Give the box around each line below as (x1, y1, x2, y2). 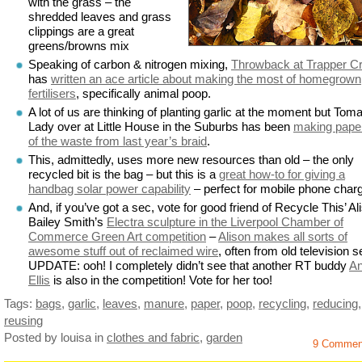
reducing (313, 296, 358, 310)
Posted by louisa (4, 330, 91, 344)
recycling (259, 296, 306, 310)
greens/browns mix (28, 38, 129, 53)
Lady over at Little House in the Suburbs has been (28, 119, 293, 133)
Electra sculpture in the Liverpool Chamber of (107, 214, 343, 229)
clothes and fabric (107, 330, 200, 344)
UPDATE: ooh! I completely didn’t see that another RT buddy (28, 258, 349, 272)
